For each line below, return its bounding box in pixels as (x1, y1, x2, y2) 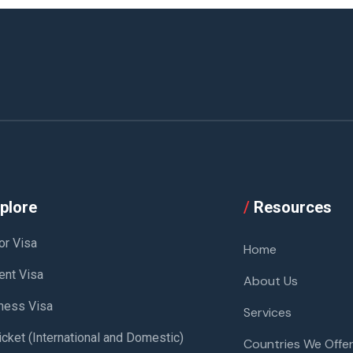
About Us (243, 272, 298, 289)
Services (243, 303, 292, 321)
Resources (249, 197, 332, 217)
